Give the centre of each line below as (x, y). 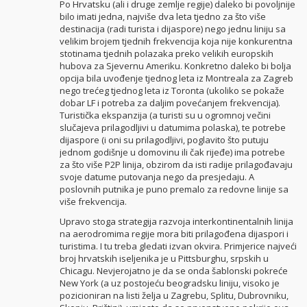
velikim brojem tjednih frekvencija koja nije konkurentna (176, 41)
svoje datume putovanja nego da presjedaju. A (157, 177)
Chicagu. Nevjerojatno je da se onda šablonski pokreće (173, 270)
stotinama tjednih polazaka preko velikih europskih (166, 54)
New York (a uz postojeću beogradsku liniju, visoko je (169, 283)
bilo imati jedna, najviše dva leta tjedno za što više (162, 17)
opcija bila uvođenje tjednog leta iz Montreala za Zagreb (176, 78)
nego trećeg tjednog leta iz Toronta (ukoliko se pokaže (172, 91)
